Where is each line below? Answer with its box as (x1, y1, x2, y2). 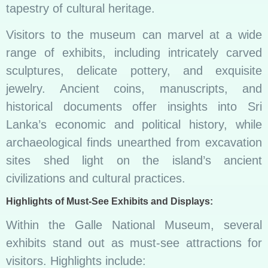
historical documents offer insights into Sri (6, 100, 262, 114)
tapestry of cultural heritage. (6, 1, 155, 15)
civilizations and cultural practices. (6, 172, 185, 185)
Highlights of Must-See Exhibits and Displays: (6, 196, 213, 206)
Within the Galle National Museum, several (6, 218, 262, 232)
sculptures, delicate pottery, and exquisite (6, 64, 262, 78)
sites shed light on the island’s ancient (6, 154, 262, 167)
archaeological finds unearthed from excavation (6, 136, 262, 150)
